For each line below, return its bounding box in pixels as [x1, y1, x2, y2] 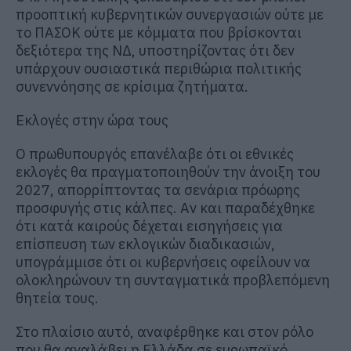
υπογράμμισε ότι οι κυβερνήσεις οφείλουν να [16, 252, 310, 271]
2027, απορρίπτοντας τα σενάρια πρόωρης [16, 180, 300, 199]
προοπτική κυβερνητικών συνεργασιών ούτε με [16, 5, 324, 24]
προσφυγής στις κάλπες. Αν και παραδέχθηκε [16, 198, 315, 217]
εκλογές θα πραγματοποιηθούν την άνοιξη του [16, 162, 320, 181]
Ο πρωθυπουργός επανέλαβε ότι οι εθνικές [16, 144, 294, 163]
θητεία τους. [16, 288, 99, 307]
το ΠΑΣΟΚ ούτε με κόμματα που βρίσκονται [16, 23, 302, 42]
